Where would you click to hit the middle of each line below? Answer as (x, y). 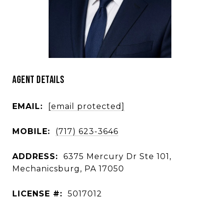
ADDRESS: (35, 156)
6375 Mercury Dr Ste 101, (117, 156)
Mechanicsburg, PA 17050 (68, 168)
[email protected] (86, 106)
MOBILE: (31, 131)
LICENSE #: (37, 193)
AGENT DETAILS (39, 80)
